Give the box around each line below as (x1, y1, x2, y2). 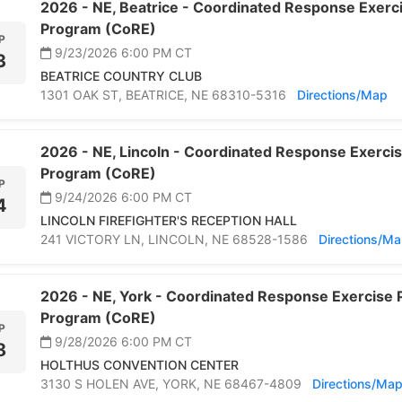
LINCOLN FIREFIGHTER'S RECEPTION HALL (40, 213, 297, 229)
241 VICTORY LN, (40, 232, 148, 248)
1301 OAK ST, (40, 87, 126, 103)
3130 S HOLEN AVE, (40, 376, 162, 392)
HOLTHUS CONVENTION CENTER (40, 357, 239, 373)
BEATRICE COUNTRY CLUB (40, 68, 202, 84)
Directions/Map (297, 87, 388, 103)
